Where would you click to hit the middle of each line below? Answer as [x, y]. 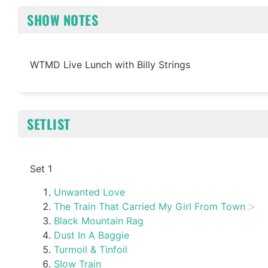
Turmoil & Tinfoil [91, 249]
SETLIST [49, 124]
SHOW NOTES [63, 19]
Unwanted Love [89, 192]
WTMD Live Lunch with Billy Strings [110, 64]
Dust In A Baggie [92, 235]
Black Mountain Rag [99, 220]
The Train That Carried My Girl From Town [150, 206]
